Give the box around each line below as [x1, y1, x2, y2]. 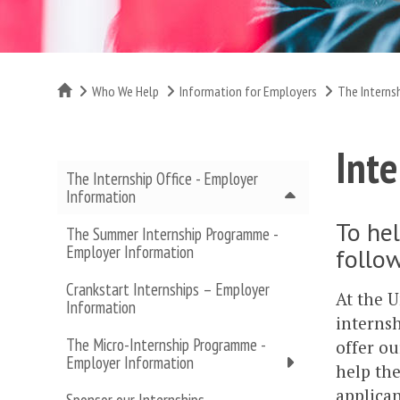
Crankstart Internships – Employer [66, 279, 270, 300]
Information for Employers [179, 82, 317, 100]
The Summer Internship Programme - [66, 223, 278, 245]
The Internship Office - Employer [66, 168, 258, 189]
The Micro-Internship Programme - [66, 334, 265, 355]
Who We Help [92, 82, 159, 100]
